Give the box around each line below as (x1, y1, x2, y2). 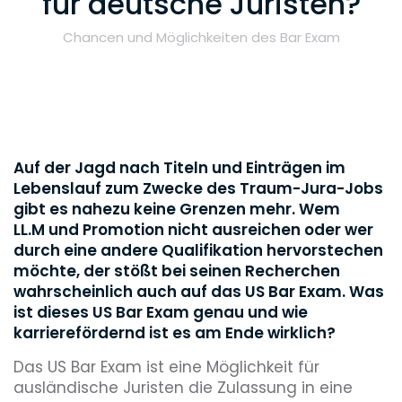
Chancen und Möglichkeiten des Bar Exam (62, 28, 340, 47)
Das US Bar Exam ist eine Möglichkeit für (13, 355, 319, 378)
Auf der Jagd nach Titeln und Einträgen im (13, 156, 345, 179)
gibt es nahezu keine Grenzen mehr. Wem (13, 197, 340, 220)
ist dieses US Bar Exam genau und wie (13, 301, 308, 323)
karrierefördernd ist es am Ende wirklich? (13, 321, 339, 344)
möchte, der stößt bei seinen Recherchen (13, 259, 340, 282)
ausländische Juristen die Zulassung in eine (13, 376, 353, 398)
